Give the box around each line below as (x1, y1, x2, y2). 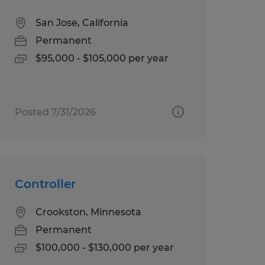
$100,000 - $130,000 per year (35, 241, 174, 253)
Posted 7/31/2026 (14, 106, 96, 118)
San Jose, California (35, 17, 128, 28)
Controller (14, 176, 76, 191)
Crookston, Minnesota (35, 206, 141, 218)
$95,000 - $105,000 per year (35, 52, 169, 64)
